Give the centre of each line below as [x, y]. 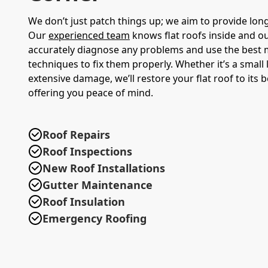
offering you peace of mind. [91, 92]
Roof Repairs [76, 134]
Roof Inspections [87, 151]
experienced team [89, 35]
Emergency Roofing [95, 218]
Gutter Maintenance [98, 185]
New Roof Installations [104, 168]
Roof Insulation [84, 201]
